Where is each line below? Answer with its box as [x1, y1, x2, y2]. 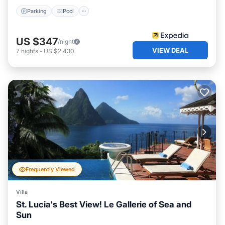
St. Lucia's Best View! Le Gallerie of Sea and [16, 199, 191, 210]
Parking [27, 7, 47, 15]
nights [21, 47, 38, 55]
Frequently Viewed [26, 166, 75, 173]
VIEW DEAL [152, 46, 188, 54]
